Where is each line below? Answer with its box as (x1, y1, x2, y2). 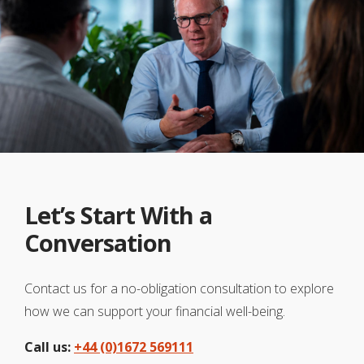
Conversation (24, 227, 171, 258)
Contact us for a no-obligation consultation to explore (24, 279, 334, 297)
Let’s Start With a (24, 199, 212, 231)
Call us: (24, 338, 74, 356)
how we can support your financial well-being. (24, 302, 285, 320)
